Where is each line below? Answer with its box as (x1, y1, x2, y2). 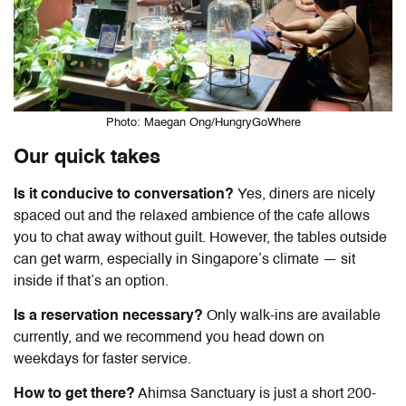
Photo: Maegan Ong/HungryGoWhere (105, 116, 301, 129)
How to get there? (14, 386, 135, 401)
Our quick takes (14, 147, 160, 168)
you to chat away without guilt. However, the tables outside (14, 230, 387, 246)
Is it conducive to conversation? (14, 187, 234, 202)
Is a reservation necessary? (14, 308, 207, 324)
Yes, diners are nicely (234, 187, 375, 202)
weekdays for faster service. (14, 352, 191, 367)
